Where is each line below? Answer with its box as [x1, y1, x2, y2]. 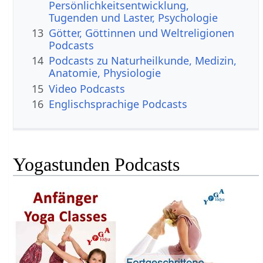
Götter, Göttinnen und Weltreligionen [49, 25, 235, 40]
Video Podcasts [49, 81, 126, 96]
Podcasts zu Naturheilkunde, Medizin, [49, 53, 237, 68]
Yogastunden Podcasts [13, 154, 180, 176]
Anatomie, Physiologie [49, 66, 161, 80]
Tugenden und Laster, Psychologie [49, 10, 218, 25]
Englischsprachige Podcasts [49, 97, 188, 112]
